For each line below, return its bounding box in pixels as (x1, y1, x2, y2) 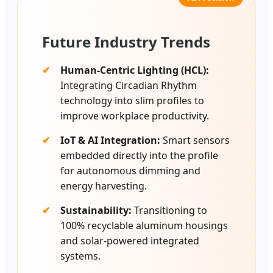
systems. (60, 249, 101, 263)
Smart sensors (160, 133, 230, 147)
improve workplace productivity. (60, 109, 209, 123)
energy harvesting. (60, 179, 147, 193)
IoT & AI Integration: (60, 133, 160, 147)
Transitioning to (132, 204, 207, 218)
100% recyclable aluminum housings (60, 219, 228, 233)
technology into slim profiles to (60, 94, 204, 108)
